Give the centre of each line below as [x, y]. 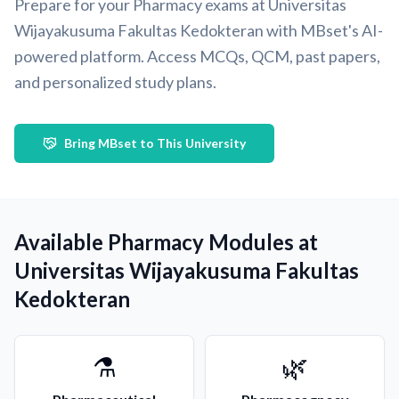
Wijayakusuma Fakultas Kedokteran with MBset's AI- [199, 30]
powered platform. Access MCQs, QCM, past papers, [197, 56]
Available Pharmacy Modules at [166, 242]
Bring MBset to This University [155, 143]
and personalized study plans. [115, 82]
